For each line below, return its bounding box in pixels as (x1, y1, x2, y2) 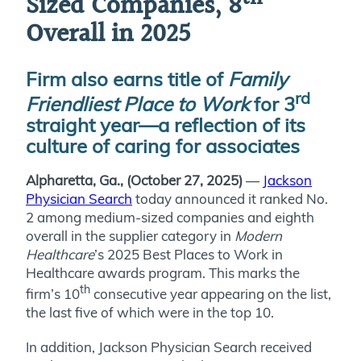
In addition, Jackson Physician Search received (26, 338, 312, 355)
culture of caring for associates (26, 134, 300, 159)
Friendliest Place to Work (26, 92, 254, 117)
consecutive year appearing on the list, (90, 284, 331, 302)
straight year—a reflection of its (26, 113, 305, 138)
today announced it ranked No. (132, 190, 328, 208)
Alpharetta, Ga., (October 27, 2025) (26, 172, 246, 189)
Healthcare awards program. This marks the (26, 264, 300, 282)
